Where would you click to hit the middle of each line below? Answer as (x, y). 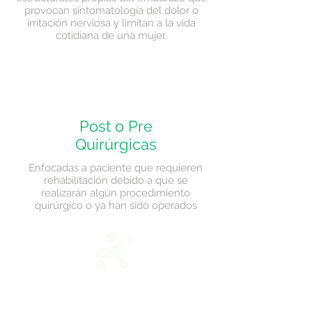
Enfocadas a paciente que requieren (116, 168)
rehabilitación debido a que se (116, 180)
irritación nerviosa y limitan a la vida (111, 23)
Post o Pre (116, 126)
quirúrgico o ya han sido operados (116, 205)
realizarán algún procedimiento (116, 193)
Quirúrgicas (116, 144)
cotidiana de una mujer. (111, 36)
